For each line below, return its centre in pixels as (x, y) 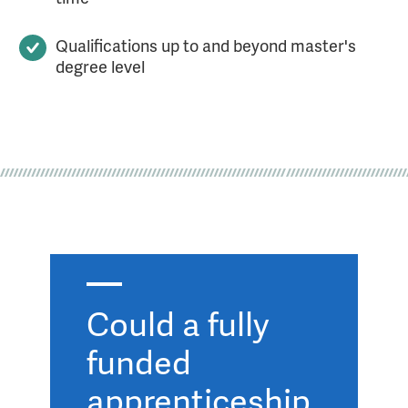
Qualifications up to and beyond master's (205, 45)
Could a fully (178, 323)
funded (139, 361)
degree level (100, 66)
